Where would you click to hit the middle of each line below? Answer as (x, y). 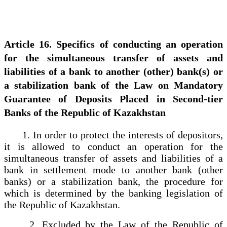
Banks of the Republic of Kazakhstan (85, 112)
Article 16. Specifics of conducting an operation (113, 44)
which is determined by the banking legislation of (113, 193)
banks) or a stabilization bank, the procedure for (113, 181)
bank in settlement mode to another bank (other (113, 169)
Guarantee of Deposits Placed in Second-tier (113, 99)
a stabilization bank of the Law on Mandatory (113, 85)
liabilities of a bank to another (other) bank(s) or (113, 71)
